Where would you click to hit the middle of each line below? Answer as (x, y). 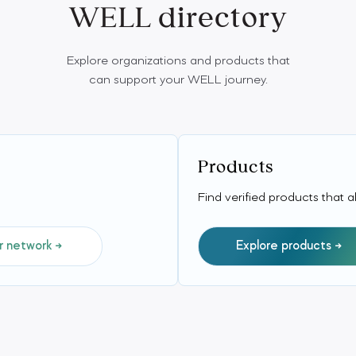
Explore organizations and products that (178, 61)
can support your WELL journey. (178, 80)
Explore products (284, 246)
